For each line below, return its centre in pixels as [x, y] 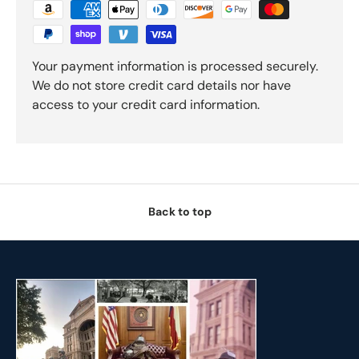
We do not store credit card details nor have [161, 85]
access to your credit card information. [146, 104]
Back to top [179, 212]
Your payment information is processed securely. [175, 66]
